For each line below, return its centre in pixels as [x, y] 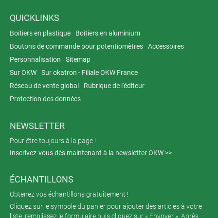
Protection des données [45, 99]
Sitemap [78, 59]
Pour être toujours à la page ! [53, 141]
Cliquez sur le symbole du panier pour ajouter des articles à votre [106, 206]
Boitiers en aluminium [108, 33]
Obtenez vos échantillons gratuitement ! [69, 194]
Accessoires [166, 46]
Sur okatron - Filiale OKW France [90, 73]
